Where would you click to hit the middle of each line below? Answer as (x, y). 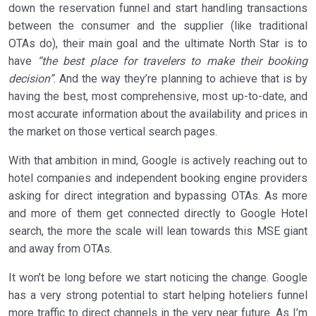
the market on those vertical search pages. (113, 132)
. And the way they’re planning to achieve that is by (181, 79)
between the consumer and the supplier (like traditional (158, 26)
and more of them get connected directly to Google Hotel (158, 214)
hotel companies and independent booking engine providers (158, 178)
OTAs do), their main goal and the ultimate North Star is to (158, 44)
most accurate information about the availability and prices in (158, 114)
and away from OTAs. (60, 249)
